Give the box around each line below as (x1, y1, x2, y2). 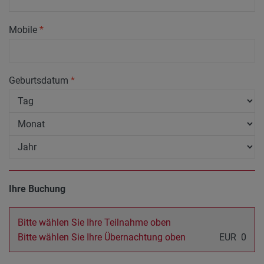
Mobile (9, 24, 39, 35)
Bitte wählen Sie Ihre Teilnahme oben (18, 217, 171, 228)
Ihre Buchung (9, 183, 65, 194)
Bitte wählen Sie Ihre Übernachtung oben (18, 232, 186, 243)
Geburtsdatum (9, 75, 71, 86)
